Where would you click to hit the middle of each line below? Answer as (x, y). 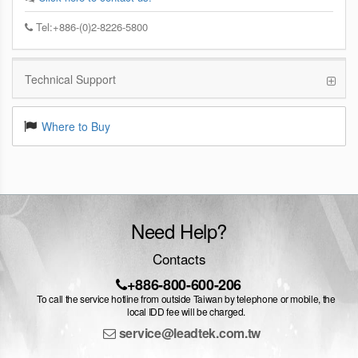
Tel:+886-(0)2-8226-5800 (90, 26)
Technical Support (70, 79)
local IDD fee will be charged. (186, 311)
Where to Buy (76, 126)
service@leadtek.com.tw (189, 332)
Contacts (179, 258)
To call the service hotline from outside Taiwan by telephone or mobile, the (186, 298)
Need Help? (179, 230)
